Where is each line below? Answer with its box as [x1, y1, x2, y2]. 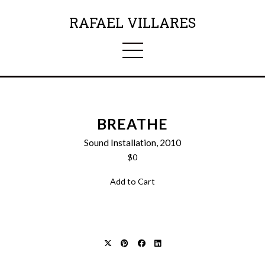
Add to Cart [109, 176, 155, 187]
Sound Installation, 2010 [83, 137, 181, 148]
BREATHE [97, 115, 168, 133]
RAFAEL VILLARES [69, 13, 196, 31]
